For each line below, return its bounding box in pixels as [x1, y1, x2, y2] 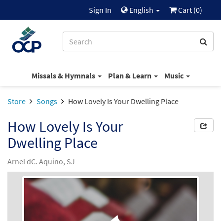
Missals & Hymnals [31, 70, 97, 80]
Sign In [89, 5, 111, 15]
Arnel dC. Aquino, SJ [7, 156, 75, 166]
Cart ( [177, 5, 196, 15]
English [128, 5, 155, 15]
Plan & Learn [108, 70, 153, 80]
